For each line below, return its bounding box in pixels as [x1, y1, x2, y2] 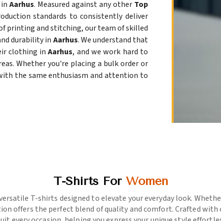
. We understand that [77, 35, 148, 46]
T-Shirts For [53, 174, 126, 188]
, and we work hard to [73, 46, 148, 58]
